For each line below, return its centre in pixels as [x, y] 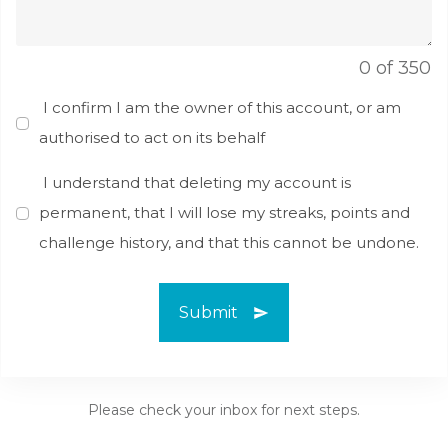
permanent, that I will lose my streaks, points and [224, 213]
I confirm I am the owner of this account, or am [220, 108]
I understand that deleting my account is [195, 183]
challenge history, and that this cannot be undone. [229, 243]
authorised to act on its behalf [152, 138]
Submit [208, 313]
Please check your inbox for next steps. [224, 410]
